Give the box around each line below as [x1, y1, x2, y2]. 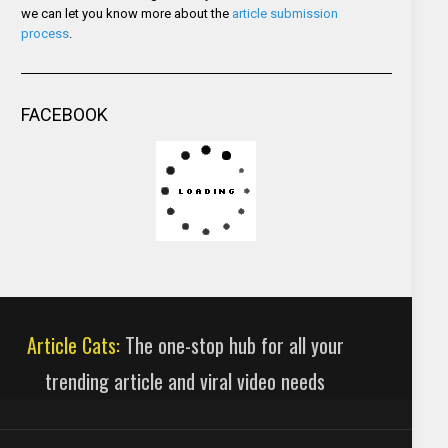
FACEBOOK [20, 103, 108, 125]
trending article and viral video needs [45, 365, 326, 396]
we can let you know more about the [20, 5, 232, 21]
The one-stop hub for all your [119, 329, 344, 360]
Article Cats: [26, 329, 120, 360]
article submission [231, 5, 338, 21]
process [20, 25, 69, 41]
